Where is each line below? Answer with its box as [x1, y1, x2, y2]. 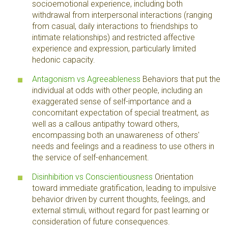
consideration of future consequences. [32, 217, 170, 226]
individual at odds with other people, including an [32, 85, 203, 95]
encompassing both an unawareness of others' [32, 130, 199, 140]
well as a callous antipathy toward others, [32, 119, 179, 129]
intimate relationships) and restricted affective [32, 33, 195, 42]
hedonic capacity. [32, 55, 95, 65]
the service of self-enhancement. [32, 153, 149, 162]
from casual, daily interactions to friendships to [32, 21, 198, 31]
